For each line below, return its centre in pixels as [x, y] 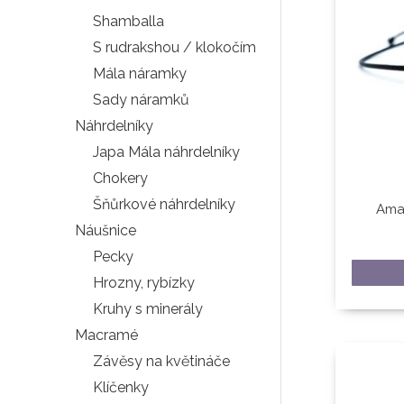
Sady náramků [141, 99]
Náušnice [106, 230]
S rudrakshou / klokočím [174, 47]
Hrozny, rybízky [144, 282]
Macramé [106, 335]
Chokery [120, 178]
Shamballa [129, 21]
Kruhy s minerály [148, 308]
